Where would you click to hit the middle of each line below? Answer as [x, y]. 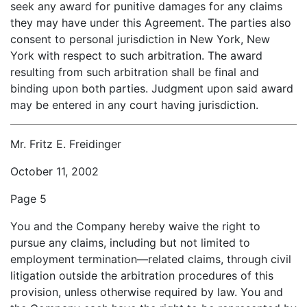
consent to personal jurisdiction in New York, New [140, 39]
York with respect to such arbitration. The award [136, 56]
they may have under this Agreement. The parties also [151, 23]
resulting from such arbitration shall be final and [135, 72]
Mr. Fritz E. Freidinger [66, 144]
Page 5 [29, 199]
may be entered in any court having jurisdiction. [134, 105]
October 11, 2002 [55, 171]
